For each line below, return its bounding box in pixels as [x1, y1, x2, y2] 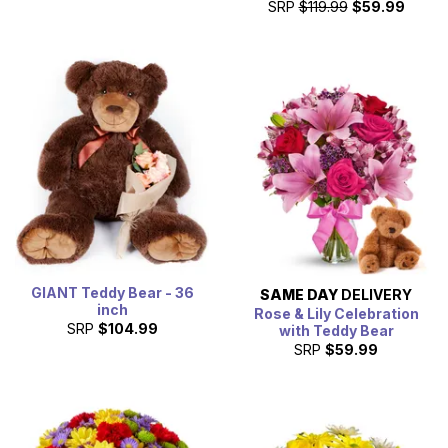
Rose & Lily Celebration [253, 304, 419, 322]
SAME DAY [260, 285, 338, 303]
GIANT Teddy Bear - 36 [30, 283, 194, 301]
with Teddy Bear [278, 321, 394, 339]
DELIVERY [338, 285, 412, 303]
